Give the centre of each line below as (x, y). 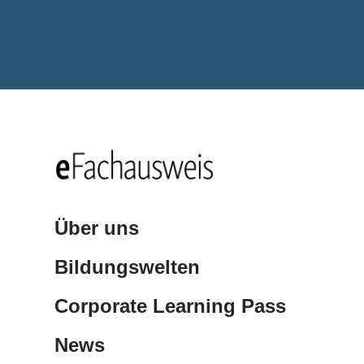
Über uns (97, 227)
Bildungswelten (128, 266)
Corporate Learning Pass (171, 305)
